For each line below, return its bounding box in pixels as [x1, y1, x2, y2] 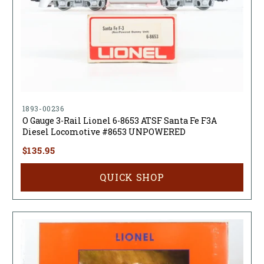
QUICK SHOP [100, 171, 164, 184]
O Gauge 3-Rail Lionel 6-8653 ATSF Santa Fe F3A [22, 115, 217, 127]
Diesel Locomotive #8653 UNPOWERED [22, 126, 186, 138]
